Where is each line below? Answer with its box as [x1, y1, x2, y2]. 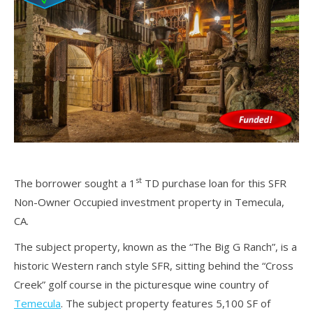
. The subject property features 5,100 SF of [61, 296, 270, 310]
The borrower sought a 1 [14, 175, 136, 190]
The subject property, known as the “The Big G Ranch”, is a [14, 239, 297, 254]
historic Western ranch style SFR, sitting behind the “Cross [14, 258, 293, 272]
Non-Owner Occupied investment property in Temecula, [14, 194, 284, 209]
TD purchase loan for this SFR [142, 175, 286, 190]
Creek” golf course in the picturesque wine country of [14, 277, 268, 291]
